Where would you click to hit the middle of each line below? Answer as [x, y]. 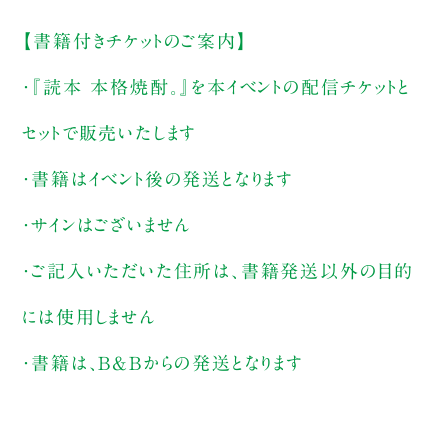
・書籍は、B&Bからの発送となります [163, 363]
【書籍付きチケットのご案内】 [135, 41]
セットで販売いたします [110, 133]
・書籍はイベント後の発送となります [158, 179]
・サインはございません [107, 225]
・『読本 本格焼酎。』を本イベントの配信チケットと [216, 87]
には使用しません [89, 317]
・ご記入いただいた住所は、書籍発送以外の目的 [218, 271]
